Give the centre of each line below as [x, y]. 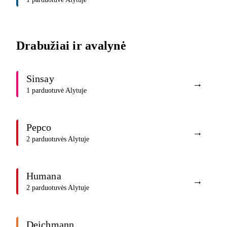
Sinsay [40, 79]
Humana [44, 176]
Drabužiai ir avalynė [71, 45]
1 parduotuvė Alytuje [56, 91]
